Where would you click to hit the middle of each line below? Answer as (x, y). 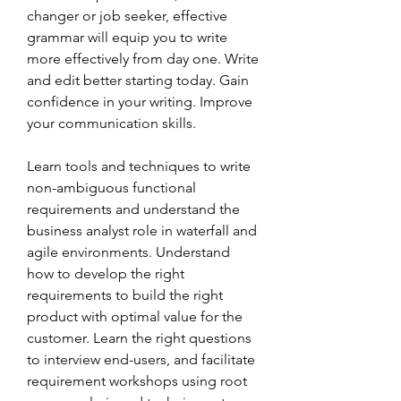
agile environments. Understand (128, 252)
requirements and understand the (133, 209)
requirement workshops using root (137, 381)
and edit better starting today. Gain (138, 80)
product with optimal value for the (135, 316)
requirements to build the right (125, 295)
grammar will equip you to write (127, 37)
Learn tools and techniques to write (139, 166)
